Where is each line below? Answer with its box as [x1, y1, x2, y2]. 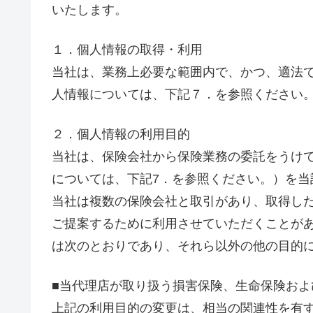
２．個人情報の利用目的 [52, 127, 190, 142]
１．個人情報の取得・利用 [52, 42, 203, 57]
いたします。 [52, 2, 127, 17]
